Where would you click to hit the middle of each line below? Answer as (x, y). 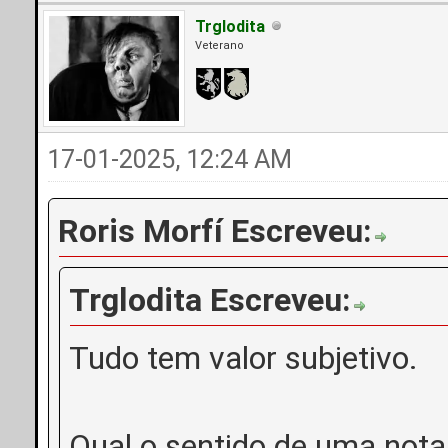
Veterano (220, 45)
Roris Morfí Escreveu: (215, 230)
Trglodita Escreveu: (210, 299)
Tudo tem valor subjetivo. (248, 357)
